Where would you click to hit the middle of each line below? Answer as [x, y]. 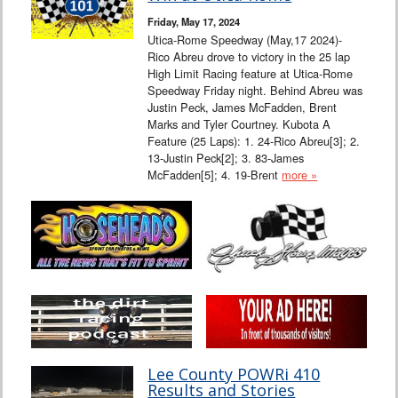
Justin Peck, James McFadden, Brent [243, 107]
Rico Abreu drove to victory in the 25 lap [249, 56]
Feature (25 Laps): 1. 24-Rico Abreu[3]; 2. [254, 140]
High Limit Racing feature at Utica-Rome [251, 73]
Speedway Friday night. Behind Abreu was [255, 90]
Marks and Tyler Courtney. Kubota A [239, 123]
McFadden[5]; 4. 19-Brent [215, 174]
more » [300, 174]
